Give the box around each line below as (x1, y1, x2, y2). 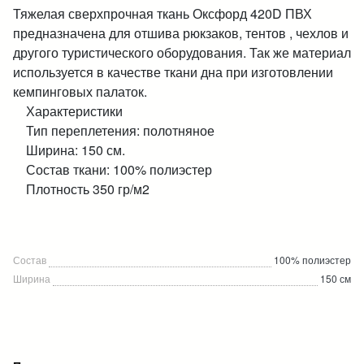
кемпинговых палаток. (13, 82, 147, 101)
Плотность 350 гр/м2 (13, 180, 149, 198)
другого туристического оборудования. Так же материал (13, 43, 351, 62)
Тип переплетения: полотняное (13, 121, 214, 140)
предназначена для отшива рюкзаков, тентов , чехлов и (13, 24, 349, 42)
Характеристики (13, 102, 123, 120)
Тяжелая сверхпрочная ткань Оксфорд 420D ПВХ (13, 4, 312, 23)
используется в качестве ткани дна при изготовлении (13, 63, 333, 81)
